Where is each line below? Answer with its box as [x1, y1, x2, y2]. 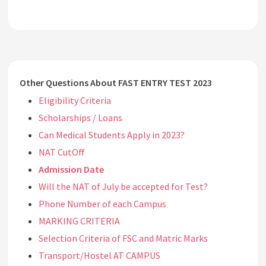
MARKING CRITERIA [39, 215, 120, 227]
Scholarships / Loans [39, 112, 122, 124]
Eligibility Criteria [39, 94, 111, 107]
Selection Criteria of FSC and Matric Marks [39, 232, 208, 245]
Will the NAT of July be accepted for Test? [39, 180, 208, 193]
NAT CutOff [39, 146, 85, 159]
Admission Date [39, 163, 104, 176]
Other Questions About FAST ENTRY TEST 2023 [20, 77, 212, 89]
